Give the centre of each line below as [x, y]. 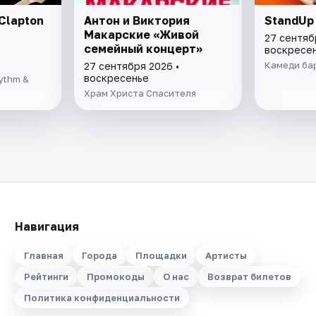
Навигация [47, 227]
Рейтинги [46, 277]
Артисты [226, 256]
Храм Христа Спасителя [140, 93]
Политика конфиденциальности [102, 298]
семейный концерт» [144, 49]
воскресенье [117, 78]
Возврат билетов [249, 277]
